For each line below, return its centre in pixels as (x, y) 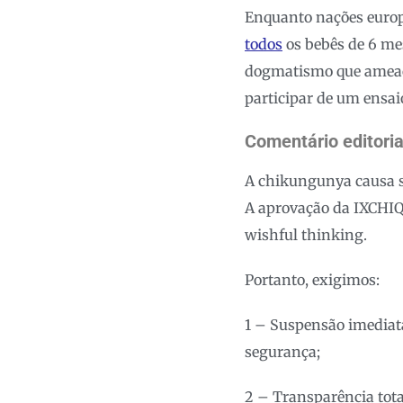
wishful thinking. (306, 235)
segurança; (282, 352)
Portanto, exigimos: (312, 280)
